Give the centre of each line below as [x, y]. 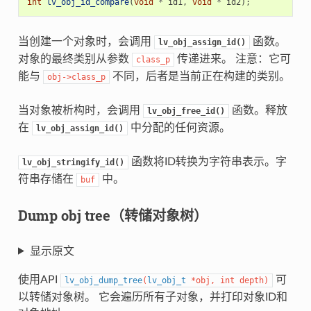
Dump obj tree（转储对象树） [112, 215]
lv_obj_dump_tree [103, 280]
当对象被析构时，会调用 [80, 110]
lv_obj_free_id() [186, 111]
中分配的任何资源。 [179, 127]
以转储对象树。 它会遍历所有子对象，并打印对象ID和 [152, 297]
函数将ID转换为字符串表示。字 [207, 161]
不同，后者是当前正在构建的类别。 [200, 76]
